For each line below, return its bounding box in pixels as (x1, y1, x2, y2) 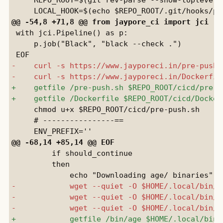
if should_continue (11, 148, 132, 157)
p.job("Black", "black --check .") (11, 39, 182, 48)
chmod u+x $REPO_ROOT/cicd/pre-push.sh (11, 105, 200, 113)
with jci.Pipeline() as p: (11, 28, 128, 37)
